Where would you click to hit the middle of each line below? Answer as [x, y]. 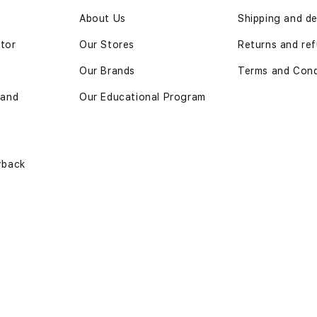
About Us [103, 19]
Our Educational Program [143, 97]
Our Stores [107, 45]
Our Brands [107, 71]
